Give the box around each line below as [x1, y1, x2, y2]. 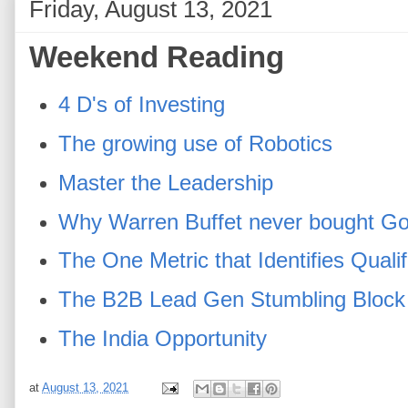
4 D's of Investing [58, 92, 226, 117]
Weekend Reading [29, 40, 284, 75]
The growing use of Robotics [58, 131, 333, 157]
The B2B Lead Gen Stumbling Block [58, 287, 406, 312]
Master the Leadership [58, 169, 274, 195]
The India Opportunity [58, 325, 268, 351]
